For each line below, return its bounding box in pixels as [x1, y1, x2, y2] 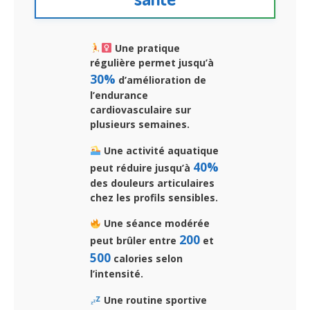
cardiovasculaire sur [90, 102, 191, 116]
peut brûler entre [90, 234, 179, 248]
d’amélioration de [116, 73, 206, 86]
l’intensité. [90, 267, 143, 281]
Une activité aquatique [100, 143, 219, 157]
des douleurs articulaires [90, 176, 215, 190]
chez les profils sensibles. [90, 190, 218, 204]
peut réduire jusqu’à [90, 161, 193, 174]
